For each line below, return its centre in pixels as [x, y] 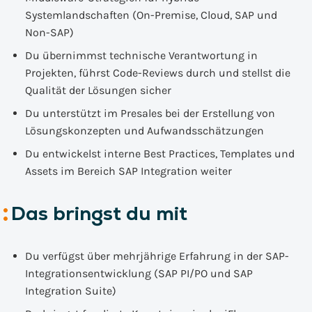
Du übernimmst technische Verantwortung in [141, 55]
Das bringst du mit [99, 213]
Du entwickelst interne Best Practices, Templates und [160, 154]
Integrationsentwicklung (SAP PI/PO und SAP [139, 273]
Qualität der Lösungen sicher [98, 90]
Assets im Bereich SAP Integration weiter [128, 171]
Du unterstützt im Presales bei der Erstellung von [150, 113]
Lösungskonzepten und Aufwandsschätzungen [145, 131]
